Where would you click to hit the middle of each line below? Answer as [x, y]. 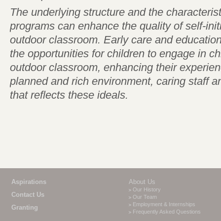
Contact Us [28, 195]
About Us [142, 182]
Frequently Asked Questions [167, 212]
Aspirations [29, 182]
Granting [25, 207]
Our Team [145, 197]
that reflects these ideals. [69, 95]
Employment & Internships [164, 204]
